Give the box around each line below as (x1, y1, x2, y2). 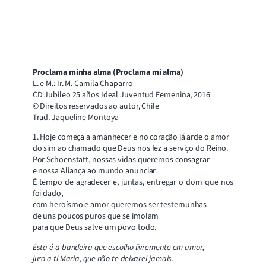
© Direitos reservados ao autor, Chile (32, 100, 159, 112)
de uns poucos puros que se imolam (32, 210, 159, 223)
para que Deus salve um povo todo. (32, 221, 157, 234)
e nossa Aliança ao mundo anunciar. (32, 165, 157, 178)
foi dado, (32, 188, 63, 200)
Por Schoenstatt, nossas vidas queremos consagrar (32, 154, 210, 166)
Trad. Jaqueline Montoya (32, 111, 119, 123)
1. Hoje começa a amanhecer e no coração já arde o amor (32, 131, 230, 144)
